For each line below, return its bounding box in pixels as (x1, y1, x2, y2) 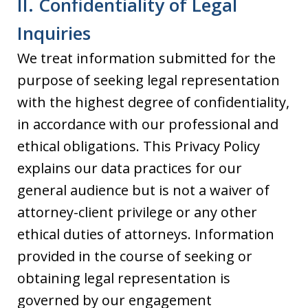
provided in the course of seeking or (17, 247, 252, 265)
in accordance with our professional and (17, 115, 278, 133)
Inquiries (17, 21, 91, 45)
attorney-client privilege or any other (17, 203, 257, 221)
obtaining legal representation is (17, 269, 230, 287)
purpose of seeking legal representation (17, 71, 280, 89)
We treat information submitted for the (17, 49, 276, 67)
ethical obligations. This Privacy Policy (17, 137, 260, 155)
